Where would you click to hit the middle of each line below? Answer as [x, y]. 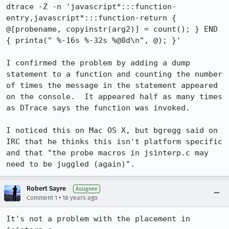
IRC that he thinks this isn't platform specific [114, 142]
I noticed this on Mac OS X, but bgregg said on [112, 130]
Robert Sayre [46, 188]
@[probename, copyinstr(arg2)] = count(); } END [112, 29]
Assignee [87, 189]
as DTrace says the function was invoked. [98, 108]
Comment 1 [42, 198]
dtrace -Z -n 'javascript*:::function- [91, 7]
